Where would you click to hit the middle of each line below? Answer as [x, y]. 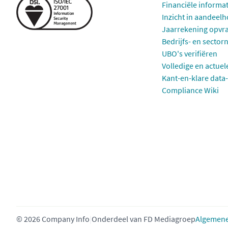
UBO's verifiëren [190, 53]
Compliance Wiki [190, 90]
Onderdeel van [118, 219]
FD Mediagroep [169, 219]
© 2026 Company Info [53, 219]
